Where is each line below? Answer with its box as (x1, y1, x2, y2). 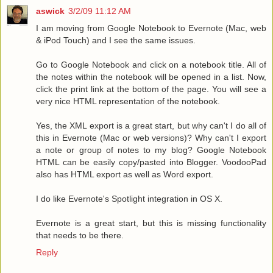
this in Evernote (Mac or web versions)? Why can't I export (36, 133, 266, 143)
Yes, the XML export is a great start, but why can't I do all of (36, 121, 266, 131)
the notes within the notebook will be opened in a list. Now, (36, 72, 266, 82)
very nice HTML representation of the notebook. (36, 96, 220, 107)
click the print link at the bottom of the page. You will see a (36, 84, 266, 94)
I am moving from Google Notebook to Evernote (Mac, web (36, 23, 266, 34)
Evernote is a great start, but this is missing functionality (36, 218, 266, 229)
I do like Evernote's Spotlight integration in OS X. (36, 194, 222, 204)
